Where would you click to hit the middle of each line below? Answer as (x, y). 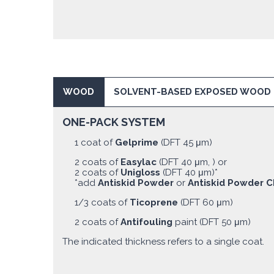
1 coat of (95, 142)
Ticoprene (155, 202)
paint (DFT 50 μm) (213, 222)
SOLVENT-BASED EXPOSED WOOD (192, 91)
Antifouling (148, 222)
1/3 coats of (102, 202)
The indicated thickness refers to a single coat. (163, 241)
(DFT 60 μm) (207, 202)
